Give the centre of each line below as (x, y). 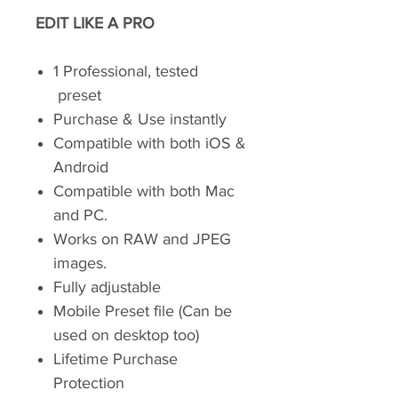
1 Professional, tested (126, 71)
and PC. (80, 215)
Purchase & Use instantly (140, 119)
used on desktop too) (126, 335)
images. (80, 263)
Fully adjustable (107, 287)
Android (81, 167)
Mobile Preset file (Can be (143, 311)
